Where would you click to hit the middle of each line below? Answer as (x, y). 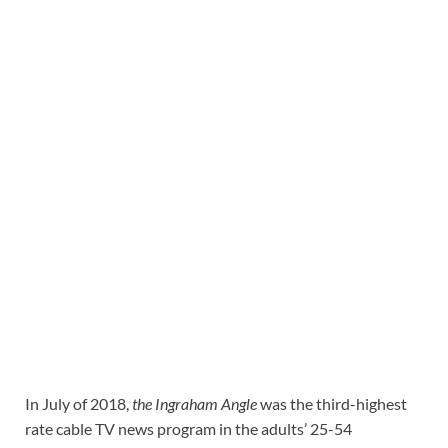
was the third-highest (332, 404)
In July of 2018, (78, 404)
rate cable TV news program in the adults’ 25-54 (188, 429)
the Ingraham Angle (194, 404)
